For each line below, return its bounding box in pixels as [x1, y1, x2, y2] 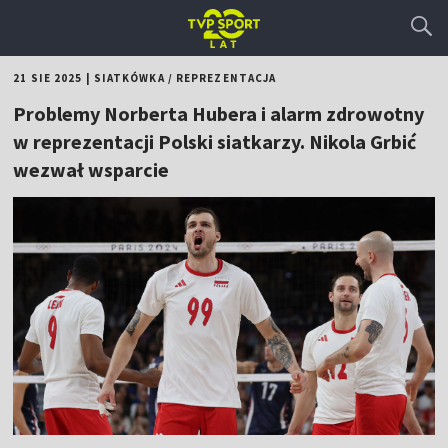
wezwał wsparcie [13, 157, 170, 182]
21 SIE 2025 [13, 71, 83, 85]
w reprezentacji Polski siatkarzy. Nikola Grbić [13, 129, 417, 154]
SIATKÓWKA [93, 71, 165, 85]
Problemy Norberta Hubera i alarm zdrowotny [13, 101, 425, 126]
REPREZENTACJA [175, 71, 277, 85]
